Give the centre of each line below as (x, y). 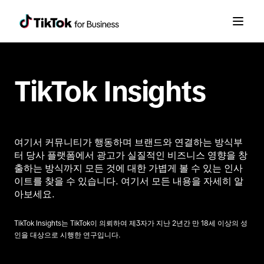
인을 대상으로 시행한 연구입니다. (67, 235)
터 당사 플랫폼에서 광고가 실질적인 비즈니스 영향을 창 (131, 155)
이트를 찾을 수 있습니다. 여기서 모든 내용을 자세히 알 (129, 181)
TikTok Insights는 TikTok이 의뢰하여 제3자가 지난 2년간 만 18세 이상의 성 (131, 223)
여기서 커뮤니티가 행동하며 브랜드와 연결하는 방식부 (128, 142)
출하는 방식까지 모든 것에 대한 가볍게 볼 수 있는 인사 (128, 168)
